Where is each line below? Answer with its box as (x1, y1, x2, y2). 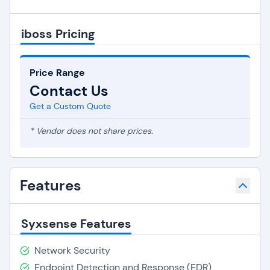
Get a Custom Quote (30, 101, 111, 111)
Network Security (34, 244, 110, 257)
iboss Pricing (21, 26, 95, 42)
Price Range (30, 66, 85, 79)
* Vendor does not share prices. (30, 125, 153, 136)
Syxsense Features (21, 216, 131, 231)
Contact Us (30, 81, 108, 100)
